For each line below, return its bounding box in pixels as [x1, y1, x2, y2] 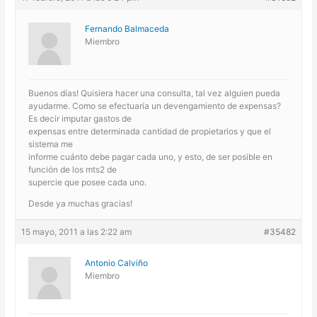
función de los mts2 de [28, 163, 117, 175]
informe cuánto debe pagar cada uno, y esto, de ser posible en [28, 151, 273, 162]
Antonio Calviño [85, 257, 149, 268]
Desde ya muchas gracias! [28, 197, 133, 209]
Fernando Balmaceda [85, 23, 170, 34]
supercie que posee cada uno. [28, 176, 147, 188]
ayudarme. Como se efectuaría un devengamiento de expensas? [28, 100, 282, 111]
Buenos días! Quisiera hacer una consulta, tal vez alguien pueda [28, 87, 281, 98]
